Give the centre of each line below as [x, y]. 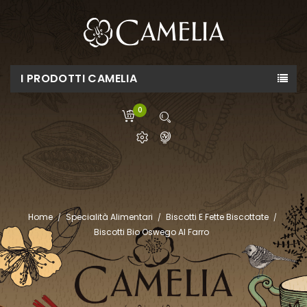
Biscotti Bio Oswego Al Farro [151, 232]
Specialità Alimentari [109, 217]
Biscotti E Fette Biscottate [218, 217]
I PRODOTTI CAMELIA [79, 78]
